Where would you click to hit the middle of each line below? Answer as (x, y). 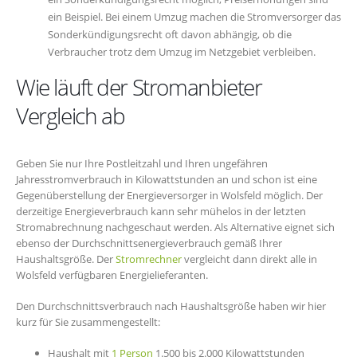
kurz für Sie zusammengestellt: (88, 322)
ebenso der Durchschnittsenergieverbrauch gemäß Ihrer (149, 243)
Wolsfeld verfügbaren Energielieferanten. (112, 275)
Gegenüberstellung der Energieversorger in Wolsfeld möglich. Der (169, 196)
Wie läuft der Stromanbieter (139, 87)
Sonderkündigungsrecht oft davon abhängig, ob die (170, 35)
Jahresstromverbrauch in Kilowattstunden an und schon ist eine (167, 180)
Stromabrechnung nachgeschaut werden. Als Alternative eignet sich (175, 228)
